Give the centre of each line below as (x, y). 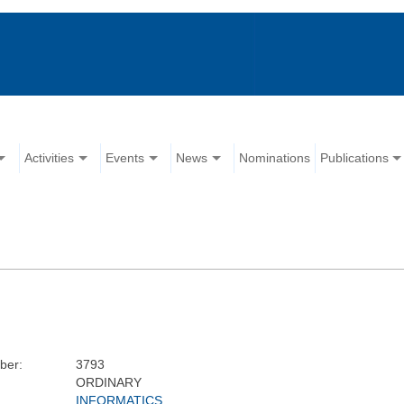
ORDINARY (109, 383)
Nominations (275, 158)
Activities (50, 158)
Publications (355, 158)
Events (125, 158)
